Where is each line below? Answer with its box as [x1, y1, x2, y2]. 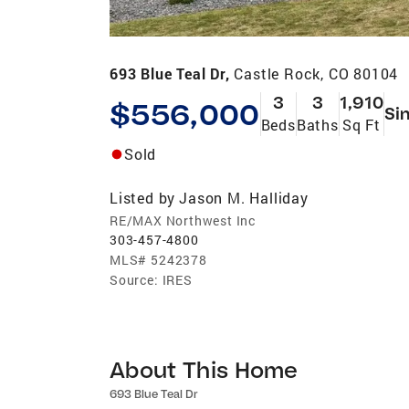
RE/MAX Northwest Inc [110, 211, 256, 229]
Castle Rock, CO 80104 [234, 63, 399, 83]
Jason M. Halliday [179, 187, 309, 207]
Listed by [110, 187, 176, 207]
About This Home [110, 354, 299, 383]
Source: [110, 270, 159, 288]
